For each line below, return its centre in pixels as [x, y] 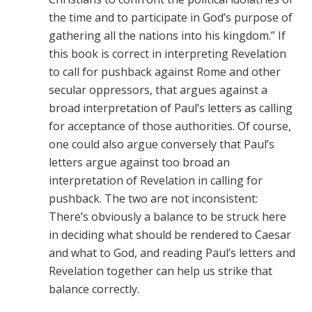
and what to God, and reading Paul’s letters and [172, 253]
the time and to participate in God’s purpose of [171, 17]
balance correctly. [94, 289]
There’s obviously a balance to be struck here [168, 217]
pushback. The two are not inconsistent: [154, 198]
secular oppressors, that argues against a [158, 90]
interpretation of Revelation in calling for [156, 180]
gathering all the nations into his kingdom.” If [167, 36]
